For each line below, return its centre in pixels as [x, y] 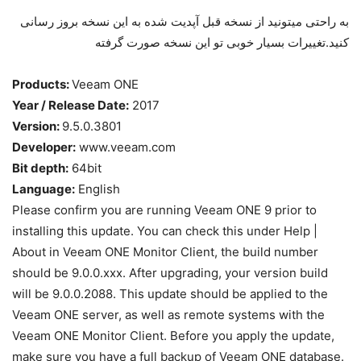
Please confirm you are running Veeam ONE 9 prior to [164, 210]
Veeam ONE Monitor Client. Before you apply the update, [173, 336]
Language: [44, 189]
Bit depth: [40, 168]
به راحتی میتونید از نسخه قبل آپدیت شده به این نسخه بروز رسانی [185, 22]
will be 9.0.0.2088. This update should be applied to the [170, 294]
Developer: [44, 147]
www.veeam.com [126, 147]
